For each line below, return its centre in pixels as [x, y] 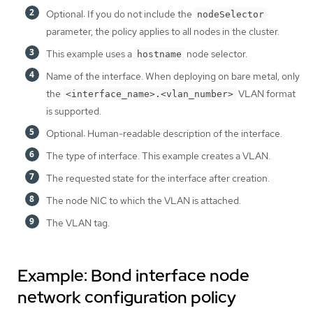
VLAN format [266, 94]
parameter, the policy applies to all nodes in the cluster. [163, 31]
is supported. [74, 111]
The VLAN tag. [78, 223]
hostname [159, 54]
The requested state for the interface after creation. [158, 178]
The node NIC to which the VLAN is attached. [144, 201]
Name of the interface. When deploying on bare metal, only [173, 76]
